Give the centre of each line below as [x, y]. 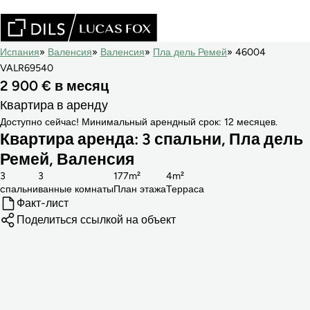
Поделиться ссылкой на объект [96, 219]
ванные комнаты [76, 189]
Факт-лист [43, 203]
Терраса [185, 189]
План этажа [140, 189]
